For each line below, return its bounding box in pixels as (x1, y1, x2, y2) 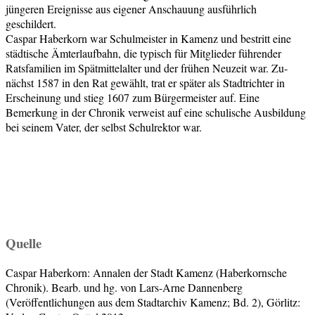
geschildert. (6, 15, 56, 31)
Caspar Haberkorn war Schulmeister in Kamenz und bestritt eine (6, 30, 291, 46)
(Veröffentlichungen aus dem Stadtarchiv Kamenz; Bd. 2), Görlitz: (6, 295, 300, 310)
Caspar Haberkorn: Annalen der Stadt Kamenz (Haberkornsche (6, 265, 287, 281)
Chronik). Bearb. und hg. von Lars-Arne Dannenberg (6, 280, 243, 295)
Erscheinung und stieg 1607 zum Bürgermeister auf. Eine (6, 89, 259, 105)
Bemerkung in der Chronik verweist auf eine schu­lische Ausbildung (6, 104, 306, 120)
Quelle (6, 233, 41, 252)
